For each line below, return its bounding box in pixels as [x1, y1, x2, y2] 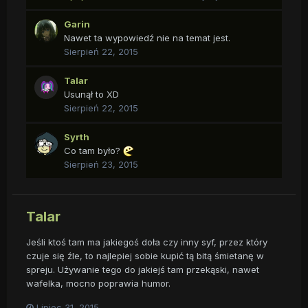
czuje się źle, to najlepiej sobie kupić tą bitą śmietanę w [26, 250, 264, 261]
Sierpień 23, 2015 [64, 158, 138, 170]
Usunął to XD [64, 88, 119, 100]
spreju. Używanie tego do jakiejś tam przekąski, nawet [26, 263, 259, 275]
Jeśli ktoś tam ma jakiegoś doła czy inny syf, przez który [26, 236, 267, 247]
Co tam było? [64, 144, 123, 156]
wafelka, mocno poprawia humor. [26, 277, 170, 289]
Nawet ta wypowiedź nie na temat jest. [64, 32, 230, 44]
